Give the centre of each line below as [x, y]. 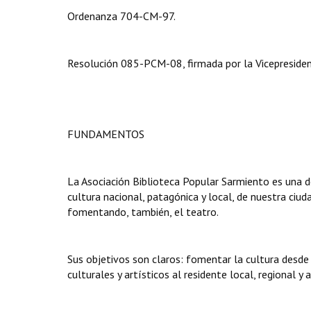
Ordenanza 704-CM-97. [121, 16]
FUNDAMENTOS [106, 134]
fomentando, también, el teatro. [143, 212]
